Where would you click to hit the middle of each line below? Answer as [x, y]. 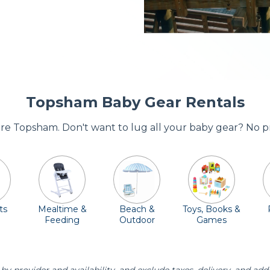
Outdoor [137, 220]
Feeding [62, 220]
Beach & [137, 209]
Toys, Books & [212, 209]
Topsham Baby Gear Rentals [135, 102]
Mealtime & [62, 209]
